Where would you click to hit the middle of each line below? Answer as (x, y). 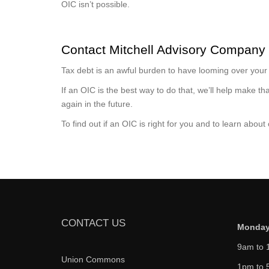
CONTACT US (93, 223)
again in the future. (97, 104)
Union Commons (93, 259)
